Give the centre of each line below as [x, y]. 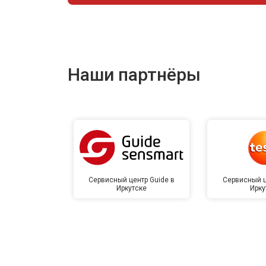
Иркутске [132, 188]
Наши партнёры [134, 74]
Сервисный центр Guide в [132, 180]
